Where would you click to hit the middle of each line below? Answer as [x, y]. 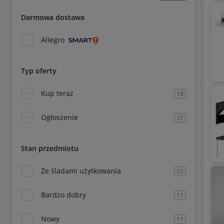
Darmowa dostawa [53, 17]
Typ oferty [39, 71]
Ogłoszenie [59, 117]
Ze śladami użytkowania [81, 171]
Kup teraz [57, 93]
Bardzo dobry [63, 195]
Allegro [53, 40]
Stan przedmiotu [50, 148]
